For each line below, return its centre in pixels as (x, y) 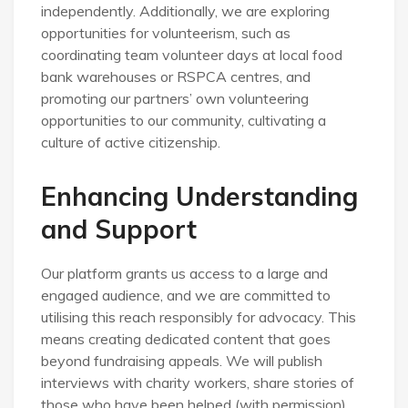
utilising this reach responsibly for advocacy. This (199, 316)
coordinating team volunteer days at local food (192, 54)
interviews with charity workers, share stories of (198, 382)
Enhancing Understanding (199, 196)
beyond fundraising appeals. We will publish (182, 360)
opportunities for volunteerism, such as (166, 32)
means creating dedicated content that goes (186, 338)
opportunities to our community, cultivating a (184, 120)
